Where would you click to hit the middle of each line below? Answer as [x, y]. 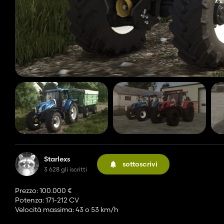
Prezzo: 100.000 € [43, 191]
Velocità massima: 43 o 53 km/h [67, 210]
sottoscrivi [140, 164]
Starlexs [57, 159]
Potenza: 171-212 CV [47, 200]
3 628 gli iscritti [65, 169]
